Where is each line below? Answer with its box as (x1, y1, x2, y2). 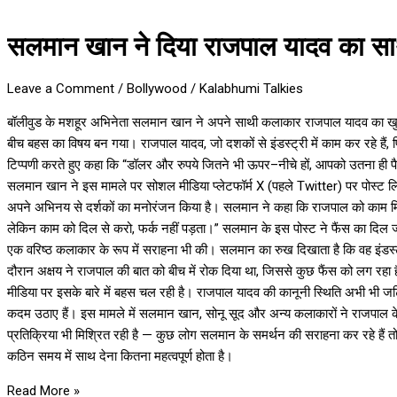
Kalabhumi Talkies (199, 80, 303, 97)
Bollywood (127, 80, 187, 97)
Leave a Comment (7, 80, 114, 97)
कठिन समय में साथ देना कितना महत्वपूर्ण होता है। (7, 347, 233, 364)
